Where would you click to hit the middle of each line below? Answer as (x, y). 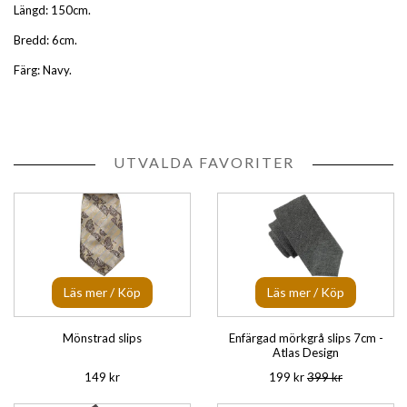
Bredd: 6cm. (45, 40)
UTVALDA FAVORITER (203, 162)
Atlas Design (306, 352)
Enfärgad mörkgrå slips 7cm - (306, 338)
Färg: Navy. (43, 70)
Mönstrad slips (102, 338)
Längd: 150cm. (52, 10)
